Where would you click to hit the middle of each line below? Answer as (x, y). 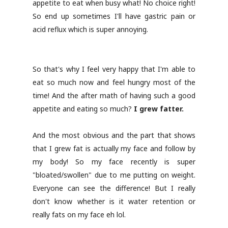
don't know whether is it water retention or (114, 201)
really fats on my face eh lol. (79, 215)
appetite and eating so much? (83, 109)
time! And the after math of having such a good (114, 95)
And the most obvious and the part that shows (114, 135)
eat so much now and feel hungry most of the (114, 82)
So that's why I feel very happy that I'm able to (114, 69)
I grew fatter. (159, 109)
